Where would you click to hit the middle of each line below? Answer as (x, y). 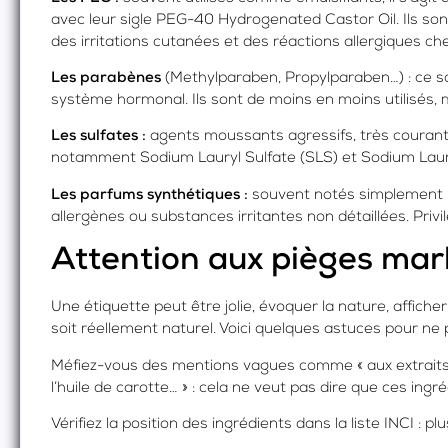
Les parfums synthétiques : (149, 195)
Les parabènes (108, 78)
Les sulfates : (98, 137)
